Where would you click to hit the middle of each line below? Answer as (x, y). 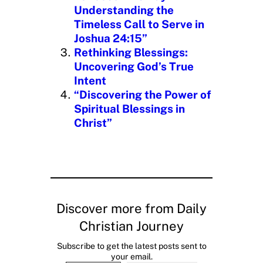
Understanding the (124, 10)
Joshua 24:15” (111, 38)
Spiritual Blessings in (129, 109)
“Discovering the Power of (143, 95)
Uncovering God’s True (134, 67)
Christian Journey (131, 226)
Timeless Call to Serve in (139, 24)
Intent (90, 81)
